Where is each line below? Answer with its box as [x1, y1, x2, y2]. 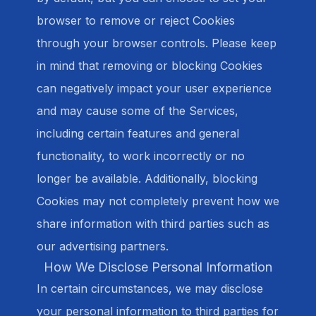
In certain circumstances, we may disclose [37, 281, 263, 296]
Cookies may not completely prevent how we [37, 194, 279, 208]
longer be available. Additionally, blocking [37, 171, 257, 186]
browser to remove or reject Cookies [37, 13, 235, 28]
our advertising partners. [37, 239, 169, 253]
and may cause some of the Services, [37, 104, 238, 118]
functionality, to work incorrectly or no [37, 149, 245, 163]
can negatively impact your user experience [37, 81, 272, 95]
